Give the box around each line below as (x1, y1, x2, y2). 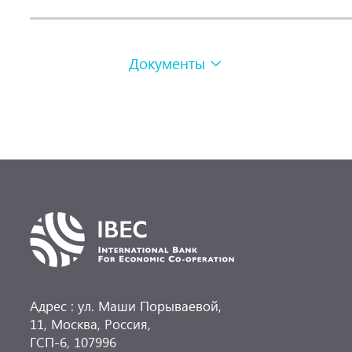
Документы (128, 53, 205, 74)
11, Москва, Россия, (30, 314, 152, 333)
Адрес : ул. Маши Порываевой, (30, 296, 222, 315)
